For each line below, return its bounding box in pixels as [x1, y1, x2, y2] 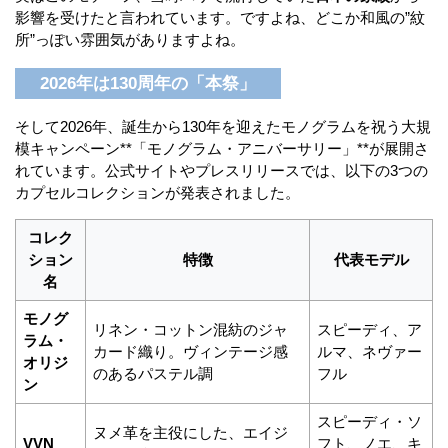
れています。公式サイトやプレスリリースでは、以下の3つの [15, 161, 428, 179]
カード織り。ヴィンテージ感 [93, 342, 288, 360]
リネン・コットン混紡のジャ [93, 320, 288, 338]
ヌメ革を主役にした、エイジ [93, 423, 288, 441]
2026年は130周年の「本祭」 [40, 73, 256, 93]
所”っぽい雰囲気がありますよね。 [15, 30, 245, 48]
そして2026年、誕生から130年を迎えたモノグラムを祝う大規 [15, 117, 431, 135]
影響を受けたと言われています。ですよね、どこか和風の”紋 [15, 8, 425, 26]
